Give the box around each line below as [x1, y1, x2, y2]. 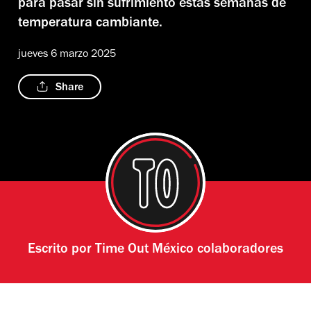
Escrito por [27, 243, 95, 258]
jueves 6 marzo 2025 [18, 49, 116, 60]
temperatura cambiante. [18, 17, 162, 31]
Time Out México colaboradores [94, 243, 283, 258]
